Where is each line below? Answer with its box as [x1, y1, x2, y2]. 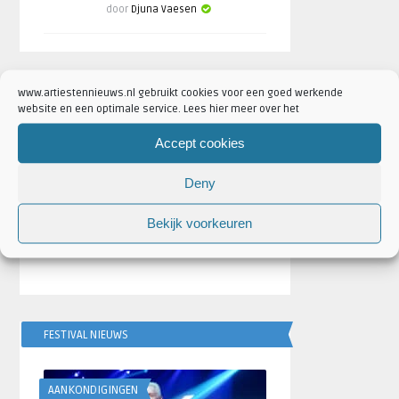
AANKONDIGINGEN [48, 383, 139, 397]
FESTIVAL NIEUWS [44, 328, 129, 342]
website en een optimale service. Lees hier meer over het [18, 102, 299, 115]
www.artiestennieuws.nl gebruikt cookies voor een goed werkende [18, 85, 343, 99]
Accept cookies [154, 134, 245, 151]
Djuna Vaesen [131, 4, 198, 15]
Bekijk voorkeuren [147, 215, 252, 231]
